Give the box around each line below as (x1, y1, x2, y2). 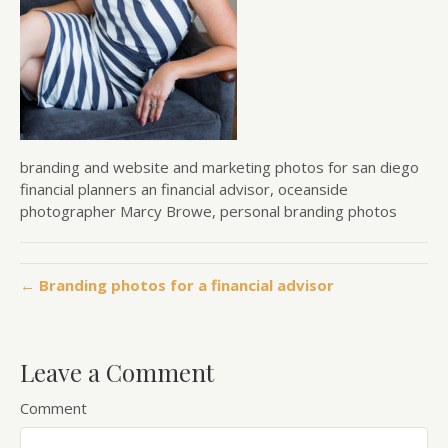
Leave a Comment (20, 356, 214, 389)
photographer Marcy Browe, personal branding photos (20, 201, 397, 222)
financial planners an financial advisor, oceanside (20, 179, 348, 200)
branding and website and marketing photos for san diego (20, 157, 419, 178)
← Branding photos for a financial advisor (20, 275, 334, 296)
